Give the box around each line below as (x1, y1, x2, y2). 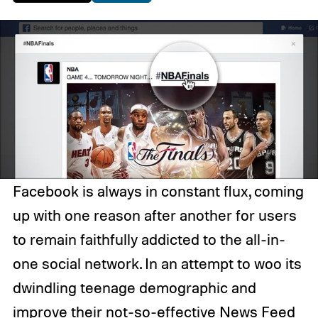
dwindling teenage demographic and (12, 278, 256, 297)
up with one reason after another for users (12, 205, 297, 224)
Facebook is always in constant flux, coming (12, 181, 304, 200)
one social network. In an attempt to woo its (12, 253, 302, 273)
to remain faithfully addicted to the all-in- (12, 229, 285, 248)
